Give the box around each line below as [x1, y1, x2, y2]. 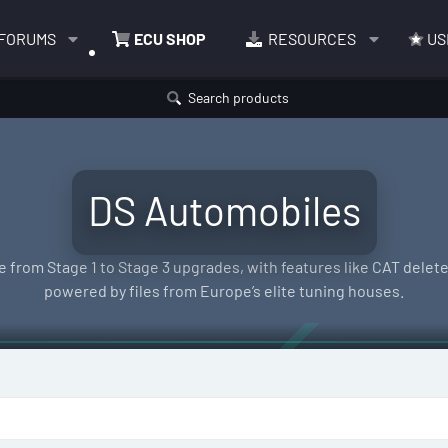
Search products [187, 89, 289, 107]
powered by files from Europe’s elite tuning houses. [44, 281, 404, 301]
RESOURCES [268, 28, 357, 48]
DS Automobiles [87, 186, 361, 235]
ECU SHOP [133, 28, 206, 48]
